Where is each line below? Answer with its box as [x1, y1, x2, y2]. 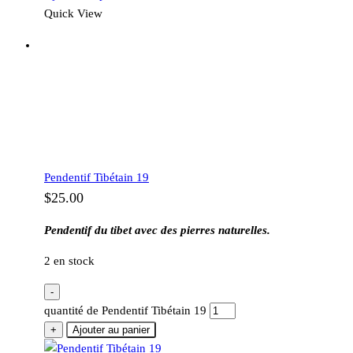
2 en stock [44, 255, 95, 268]
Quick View [44, 7, 102, 20]
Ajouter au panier [72, 324, 150, 336]
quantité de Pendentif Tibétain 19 [44, 304, 206, 318]
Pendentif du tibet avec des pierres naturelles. [44, 224, 270, 237]
